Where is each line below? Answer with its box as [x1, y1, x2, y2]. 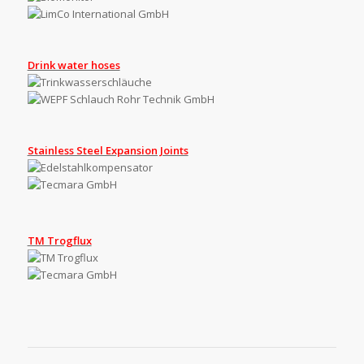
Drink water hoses [27, 57, 120, 72]
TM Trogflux [27, 232, 92, 248]
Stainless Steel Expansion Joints [27, 142, 188, 158]
